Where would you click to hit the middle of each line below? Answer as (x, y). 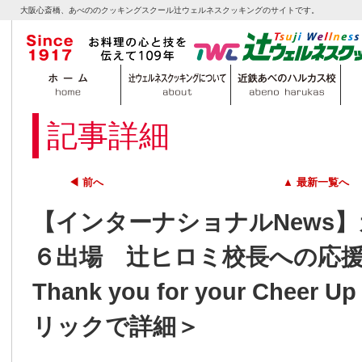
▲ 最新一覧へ (316, 183)
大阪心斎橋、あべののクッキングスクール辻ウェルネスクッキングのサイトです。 (170, 10)
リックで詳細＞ (116, 327)
